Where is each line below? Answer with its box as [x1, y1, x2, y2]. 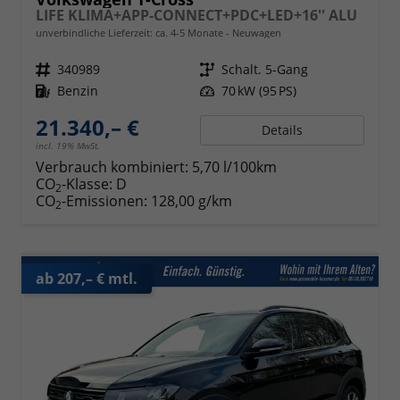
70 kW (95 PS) [221, 82, 296, 100]
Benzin [57, 82, 98, 100]
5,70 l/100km [192, 157, 277, 178]
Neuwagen [229, 26, 281, 40]
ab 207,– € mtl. [36, 268, 137, 288]
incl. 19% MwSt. [36, 139, 100, 153]
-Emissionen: [62, 191, 151, 212]
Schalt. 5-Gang [221, 61, 308, 79]
